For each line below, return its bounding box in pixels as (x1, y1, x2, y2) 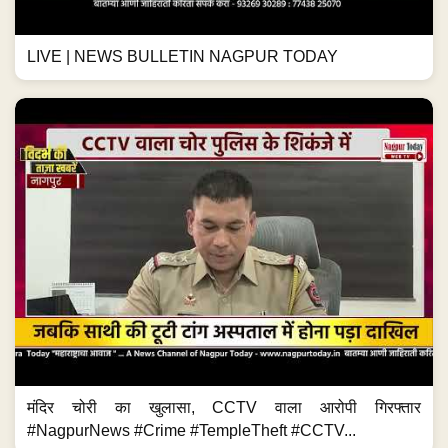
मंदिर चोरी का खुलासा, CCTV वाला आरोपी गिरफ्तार (27, 398, 421, 416)
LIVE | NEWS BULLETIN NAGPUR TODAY (27, 48, 338, 66)
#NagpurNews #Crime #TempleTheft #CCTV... (27, 421, 356, 439)
